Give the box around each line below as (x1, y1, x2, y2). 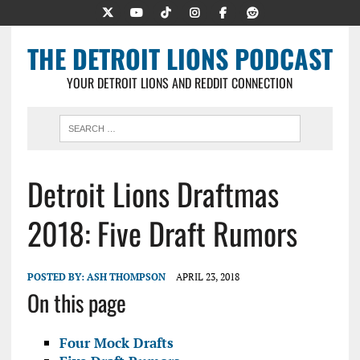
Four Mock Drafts (59, 333, 174, 352)
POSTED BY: (27, 271, 87, 283)
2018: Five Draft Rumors (27, 211, 297, 256)
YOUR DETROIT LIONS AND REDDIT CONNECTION (67, 73, 293, 92)
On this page (27, 286, 126, 319)
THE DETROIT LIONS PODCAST (27, 39, 333, 77)
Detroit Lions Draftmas (27, 171, 279, 216)
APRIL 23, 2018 (175, 271, 239, 283)
